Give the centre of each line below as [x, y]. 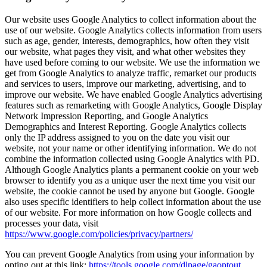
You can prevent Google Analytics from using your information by [130, 254]
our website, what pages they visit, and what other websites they [125, 52]
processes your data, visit [52, 223]
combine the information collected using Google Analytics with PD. [132, 159]
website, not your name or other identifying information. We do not [131, 148]
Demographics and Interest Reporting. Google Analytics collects [125, 127]
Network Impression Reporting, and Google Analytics [106, 116]
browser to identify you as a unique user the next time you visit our [130, 180]
